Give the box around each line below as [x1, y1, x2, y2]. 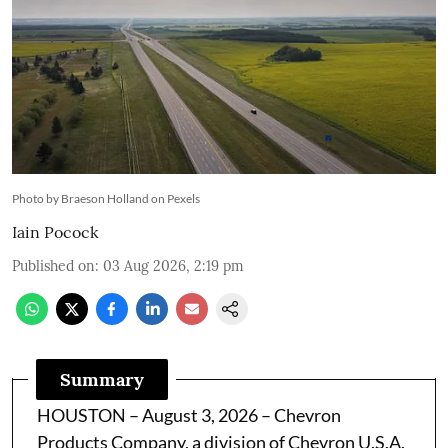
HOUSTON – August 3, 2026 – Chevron [37, 404, 341, 427]
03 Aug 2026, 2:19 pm [103, 257, 244, 276]
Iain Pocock [12, 222, 99, 243]
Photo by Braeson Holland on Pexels [12, 191, 200, 207]
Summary [60, 368, 144, 392]
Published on [12, 257, 95, 276]
